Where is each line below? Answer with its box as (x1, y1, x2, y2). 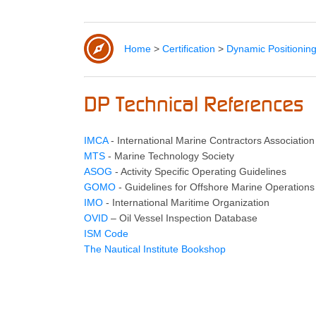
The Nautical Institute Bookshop (84, 243, 226, 255)
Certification (162, 43, 215, 54)
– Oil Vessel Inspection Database (108, 212, 257, 224)
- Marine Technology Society (105, 150, 234, 162)
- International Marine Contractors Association (111, 135, 315, 146)
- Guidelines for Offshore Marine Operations (116, 181, 315, 193)
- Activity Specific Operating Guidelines (112, 166, 286, 177)
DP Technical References (84, 95, 303, 116)
